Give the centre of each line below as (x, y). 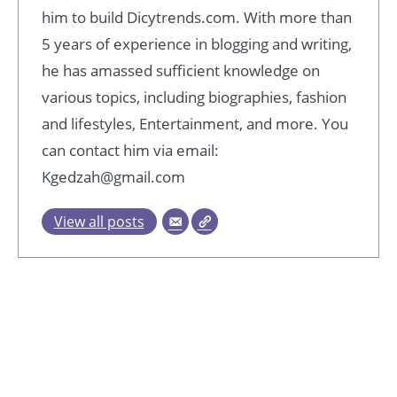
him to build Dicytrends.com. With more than (196, 17)
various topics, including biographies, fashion (194, 97)
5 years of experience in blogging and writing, (196, 43)
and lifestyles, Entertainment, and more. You (195, 123)
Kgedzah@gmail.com (113, 176)
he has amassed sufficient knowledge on (180, 70)
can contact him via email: (130, 150)
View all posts (99, 221)
